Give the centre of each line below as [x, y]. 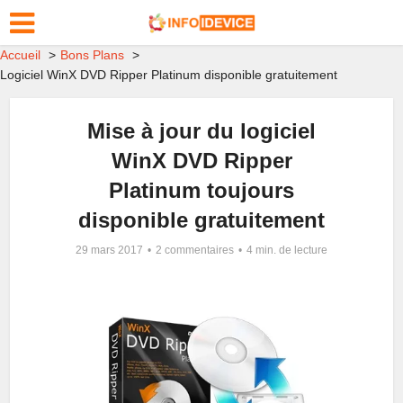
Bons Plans [92, 55]
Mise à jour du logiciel [201, 131]
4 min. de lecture [287, 250]
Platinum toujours [201, 190]
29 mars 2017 [109, 250]
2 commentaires [195, 250]
